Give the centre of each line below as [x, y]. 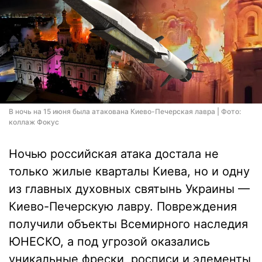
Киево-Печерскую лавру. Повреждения [123, 206]
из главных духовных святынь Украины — [129, 189]
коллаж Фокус [34, 122]
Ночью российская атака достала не [114, 154]
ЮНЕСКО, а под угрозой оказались [109, 242]
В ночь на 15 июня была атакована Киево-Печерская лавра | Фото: [125, 111]
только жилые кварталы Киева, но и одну [129, 171]
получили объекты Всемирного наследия [128, 224]
